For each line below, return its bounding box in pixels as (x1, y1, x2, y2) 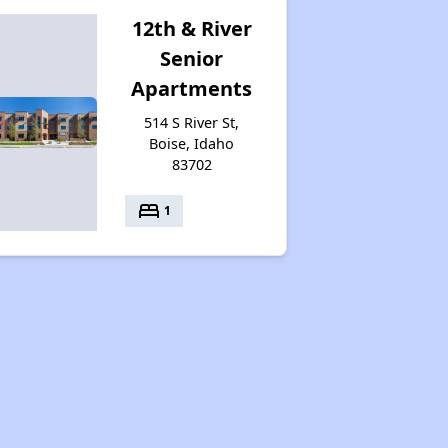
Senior (160, 44, 224, 72)
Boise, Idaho (149, 133, 235, 153)
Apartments (131, 74, 253, 102)
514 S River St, (144, 112, 240, 132)
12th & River (131, 14, 252, 42)
